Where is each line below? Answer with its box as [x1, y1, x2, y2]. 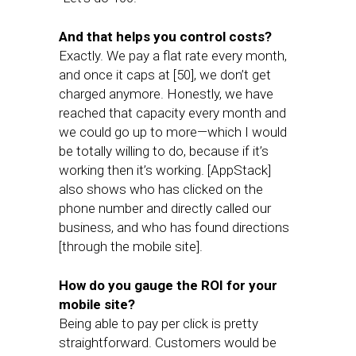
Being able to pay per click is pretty [59, 315, 258, 331]
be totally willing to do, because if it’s [59, 143, 269, 159]
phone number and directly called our [59, 200, 271, 216]
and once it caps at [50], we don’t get [59, 67, 271, 83]
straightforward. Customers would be [59, 335, 277, 350]
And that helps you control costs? [59, 29, 272, 44]
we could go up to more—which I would [59, 124, 287, 140]
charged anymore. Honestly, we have [59, 86, 273, 102]
